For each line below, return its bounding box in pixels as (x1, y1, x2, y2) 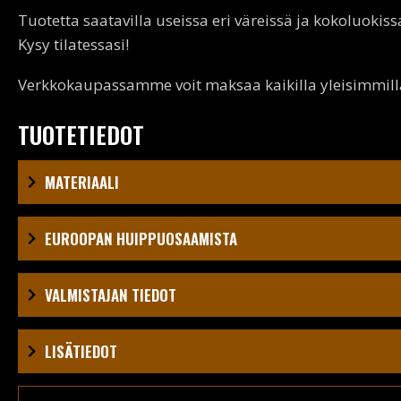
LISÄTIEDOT (45, 339, 117, 363)
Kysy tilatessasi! (18, 33, 129, 55)
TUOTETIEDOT (18, 116, 144, 152)
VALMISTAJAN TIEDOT (45, 283, 176, 306)
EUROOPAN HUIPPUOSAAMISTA (45, 226, 237, 250)
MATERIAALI (45, 170, 119, 193)
